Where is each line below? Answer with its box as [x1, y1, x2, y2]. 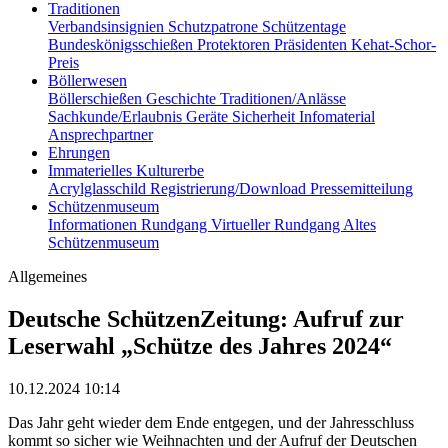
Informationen [48, 215, 141, 233]
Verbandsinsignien [48, 17, 168, 35]
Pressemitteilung [310, 179, 413, 197]
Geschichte [146, 89, 220, 107]
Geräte [186, 107, 232, 125]
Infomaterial [299, 107, 375, 125]
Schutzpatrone [168, 17, 262, 35]
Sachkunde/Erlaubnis [48, 107, 186, 125]
